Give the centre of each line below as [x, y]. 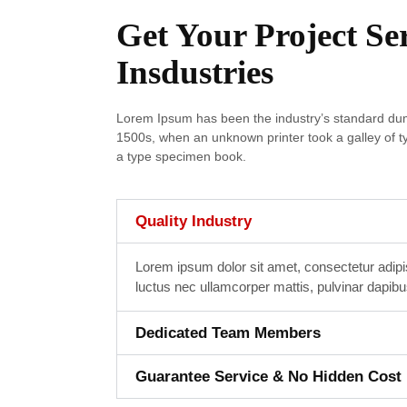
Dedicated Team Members [228, 333]
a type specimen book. [181, 156]
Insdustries [194, 72]
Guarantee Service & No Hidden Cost [268, 376]
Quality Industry [193, 221]
